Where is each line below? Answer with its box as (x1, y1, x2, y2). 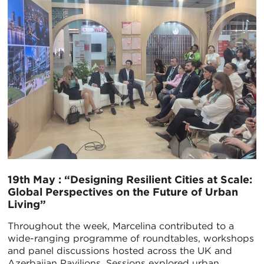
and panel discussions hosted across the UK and (8, 245, 232, 256)
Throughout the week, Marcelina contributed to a (8, 220, 234, 232)
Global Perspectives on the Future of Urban (8, 185, 238, 198)
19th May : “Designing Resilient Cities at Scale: (8, 173, 252, 186)
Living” (8, 197, 46, 210)
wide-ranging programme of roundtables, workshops (8, 232, 254, 244)
